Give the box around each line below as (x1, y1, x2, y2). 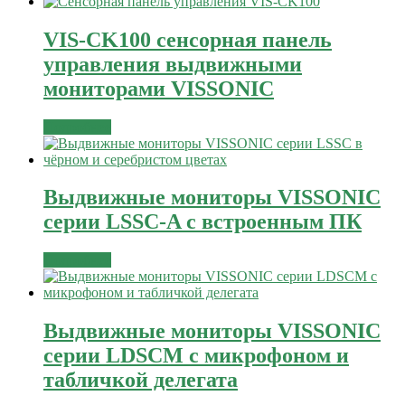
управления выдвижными (43, 52, 302, 76)
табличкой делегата (43, 368, 238, 392)
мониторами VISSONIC (43, 76, 274, 100)
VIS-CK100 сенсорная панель (43, 27, 332, 52)
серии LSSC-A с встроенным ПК (43, 210, 362, 234)
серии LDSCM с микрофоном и (43, 344, 349, 368)
